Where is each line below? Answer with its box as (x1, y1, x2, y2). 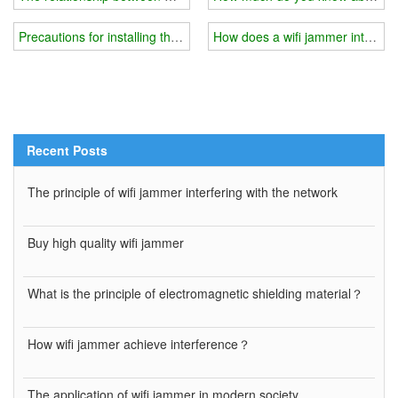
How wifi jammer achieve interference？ (28, 334, 251, 353)
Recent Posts (27, 140, 107, 159)
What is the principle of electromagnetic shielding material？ (28, 283, 363, 302)
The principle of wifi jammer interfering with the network (28, 182, 338, 201)
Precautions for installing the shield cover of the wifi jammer (19, 27, 352, 45)
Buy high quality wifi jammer (28, 233, 184, 251)
